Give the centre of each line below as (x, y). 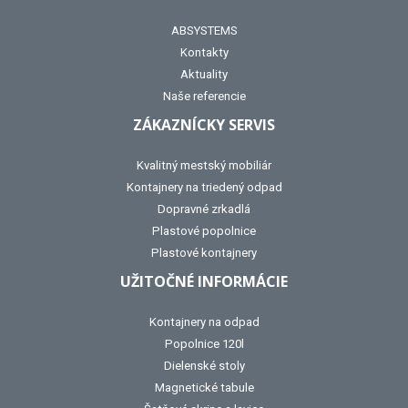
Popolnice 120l (204, 344)
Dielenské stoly (204, 366)
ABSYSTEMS (204, 31)
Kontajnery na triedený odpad (204, 188)
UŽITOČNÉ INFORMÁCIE (204, 282)
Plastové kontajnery (204, 253)
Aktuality (204, 75)
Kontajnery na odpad (204, 322)
